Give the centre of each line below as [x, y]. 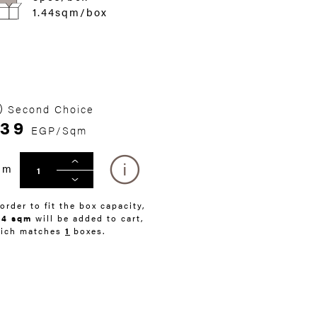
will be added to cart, [90, 218]
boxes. [88, 231]
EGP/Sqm [59, 130]
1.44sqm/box [70, 12]
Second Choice [51, 109]
